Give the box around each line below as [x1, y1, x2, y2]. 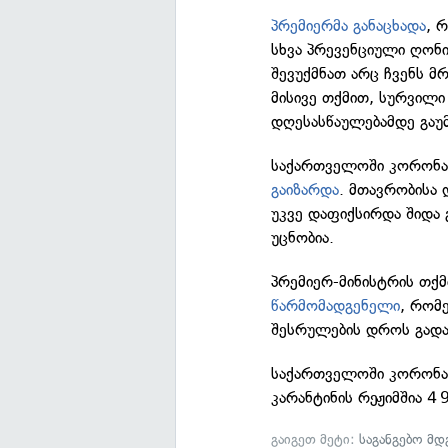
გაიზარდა [271, 180, 340, 199]
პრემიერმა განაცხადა [271, 16, 427, 35]
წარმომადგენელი [271, 296, 401, 315]
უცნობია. [271, 228, 335, 247]
